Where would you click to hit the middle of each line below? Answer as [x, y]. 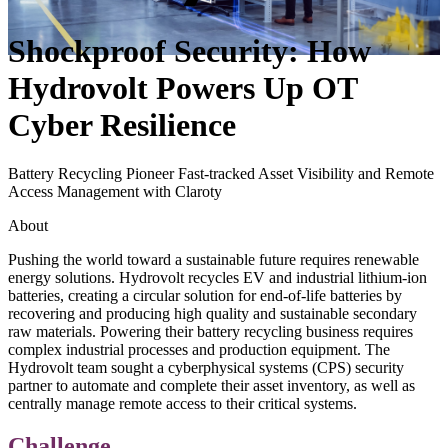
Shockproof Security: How [189, 50]
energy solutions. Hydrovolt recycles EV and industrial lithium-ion [217, 278]
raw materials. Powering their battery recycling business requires [210, 332]
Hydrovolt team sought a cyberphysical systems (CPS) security [206, 368]
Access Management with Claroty [115, 192]
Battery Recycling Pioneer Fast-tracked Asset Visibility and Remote [221, 174]
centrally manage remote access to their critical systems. [182, 404]
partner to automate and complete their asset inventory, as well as [211, 386]
